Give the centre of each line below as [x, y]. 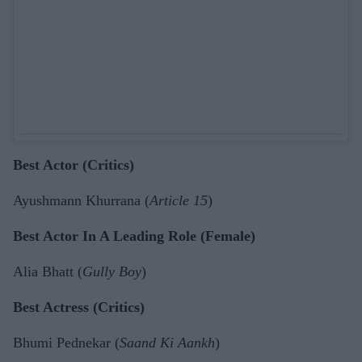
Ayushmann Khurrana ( [81, 200]
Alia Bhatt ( [48, 271]
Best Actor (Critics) [74, 165]
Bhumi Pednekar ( [66, 343]
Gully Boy [112, 271]
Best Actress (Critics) [79, 307]
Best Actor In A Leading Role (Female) [134, 236]
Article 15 [179, 200]
